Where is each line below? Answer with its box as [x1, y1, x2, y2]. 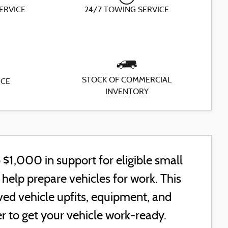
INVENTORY [105, 88, 149, 96]
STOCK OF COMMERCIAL [82, 76, 172, 84]
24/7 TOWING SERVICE [84, 6, 169, 15]
